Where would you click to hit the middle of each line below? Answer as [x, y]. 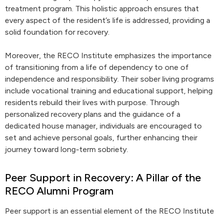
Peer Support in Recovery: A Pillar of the [103, 178]
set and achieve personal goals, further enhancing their [101, 138]
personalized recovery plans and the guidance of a [93, 114]
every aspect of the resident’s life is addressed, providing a [108, 20]
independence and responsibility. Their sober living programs [109, 79]
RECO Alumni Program [59, 191]
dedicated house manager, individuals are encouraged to [103, 126]
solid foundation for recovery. [57, 32]
